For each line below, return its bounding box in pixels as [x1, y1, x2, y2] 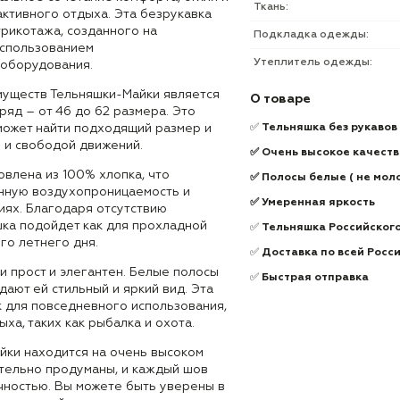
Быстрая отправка [262, 272, 371, 283]
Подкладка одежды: [254, 29, 369, 40]
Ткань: [254, 2, 288, 12]
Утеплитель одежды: [254, 57, 372, 68]
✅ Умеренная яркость [250, 197, 375, 208]
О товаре [250, 93, 311, 105]
